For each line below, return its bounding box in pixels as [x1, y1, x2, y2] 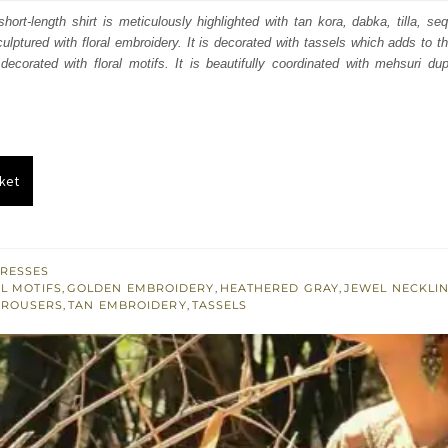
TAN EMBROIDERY [68, 298, 187, 313]
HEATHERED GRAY [219, 281, 339, 296]
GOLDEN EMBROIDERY [66, 281, 215, 296]
